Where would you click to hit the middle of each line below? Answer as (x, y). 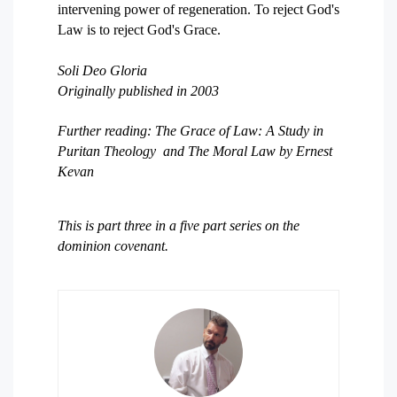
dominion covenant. (113, 246)
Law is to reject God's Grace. (139, 30)
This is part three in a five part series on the (179, 226)
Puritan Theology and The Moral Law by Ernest (195, 151)
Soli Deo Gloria (102, 70)
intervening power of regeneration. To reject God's (198, 9)
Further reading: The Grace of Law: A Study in (191, 131)
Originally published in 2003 (138, 91)
